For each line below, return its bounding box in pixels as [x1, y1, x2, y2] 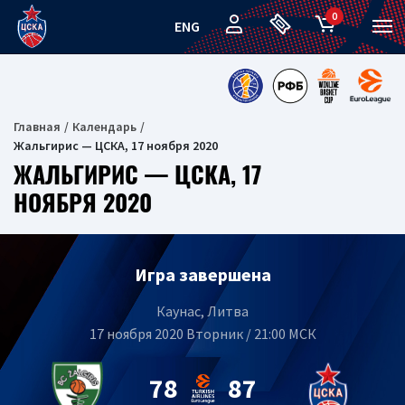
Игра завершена [134, 263, 271, 286]
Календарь [72, 118, 137, 135]
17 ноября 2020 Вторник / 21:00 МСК [89, 325, 316, 343]
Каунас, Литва [156, 302, 249, 320]
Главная [14, 118, 61, 135]
